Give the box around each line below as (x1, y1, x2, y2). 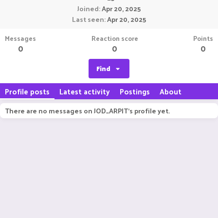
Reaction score (91, 32, 138, 44)
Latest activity (59, 85, 110, 98)
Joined (77, 2, 99, 15)
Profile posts (5, 85, 50, 98)
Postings (120, 85, 150, 98)
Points (193, 32, 213, 44)
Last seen (72, 13, 104, 25)
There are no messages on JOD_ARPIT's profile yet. (5, 105, 170, 117)
